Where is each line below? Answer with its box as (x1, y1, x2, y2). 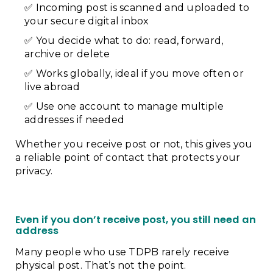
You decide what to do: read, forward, (35, 35, 224, 46)
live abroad (24, 81, 80, 93)
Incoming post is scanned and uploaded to (35, 2, 250, 13)
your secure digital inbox (24, 15, 149, 27)
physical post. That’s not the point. (15, 260, 186, 271)
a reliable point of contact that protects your (15, 152, 241, 163)
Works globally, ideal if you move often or (35, 68, 244, 79)
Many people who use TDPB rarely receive (15, 246, 230, 258)
